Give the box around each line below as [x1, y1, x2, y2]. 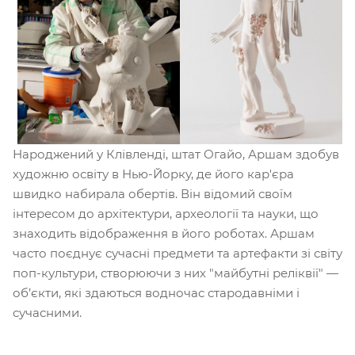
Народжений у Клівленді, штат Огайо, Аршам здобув [13, 146, 339, 162]
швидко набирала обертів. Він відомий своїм [13, 185, 292, 201]
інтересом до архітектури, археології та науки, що [13, 205, 319, 221]
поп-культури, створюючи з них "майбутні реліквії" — [13, 265, 338, 281]
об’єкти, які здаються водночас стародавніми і [13, 284, 300, 300]
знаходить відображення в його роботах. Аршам [13, 225, 315, 241]
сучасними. [13, 304, 82, 320]
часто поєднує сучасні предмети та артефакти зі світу [13, 245, 342, 261]
